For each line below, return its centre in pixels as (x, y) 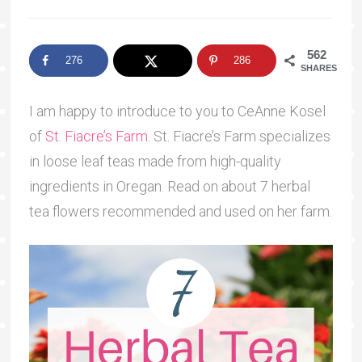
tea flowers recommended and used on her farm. (180, 211)
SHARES (319, 68)
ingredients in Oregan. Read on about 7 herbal (169, 186)
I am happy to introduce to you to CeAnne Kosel (177, 111)
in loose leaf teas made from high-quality (155, 161)
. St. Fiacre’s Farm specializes (239, 136)
